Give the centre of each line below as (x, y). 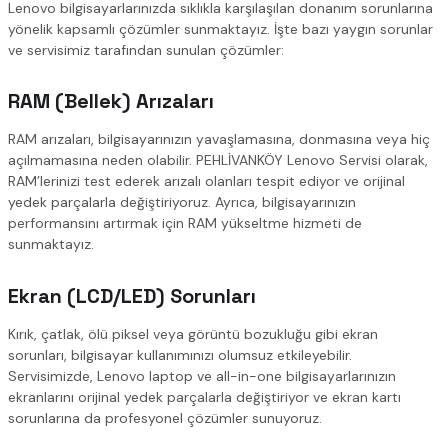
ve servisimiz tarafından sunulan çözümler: (146, 49)
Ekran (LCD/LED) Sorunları (132, 295)
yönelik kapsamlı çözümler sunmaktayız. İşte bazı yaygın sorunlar (220, 28)
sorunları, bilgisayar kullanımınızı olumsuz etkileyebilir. (180, 354)
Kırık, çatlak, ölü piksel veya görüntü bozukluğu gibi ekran (193, 333)
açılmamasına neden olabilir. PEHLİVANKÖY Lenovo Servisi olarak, (218, 160)
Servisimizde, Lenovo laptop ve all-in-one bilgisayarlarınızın (202, 375)
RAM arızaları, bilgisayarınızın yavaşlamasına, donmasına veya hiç (219, 139)
